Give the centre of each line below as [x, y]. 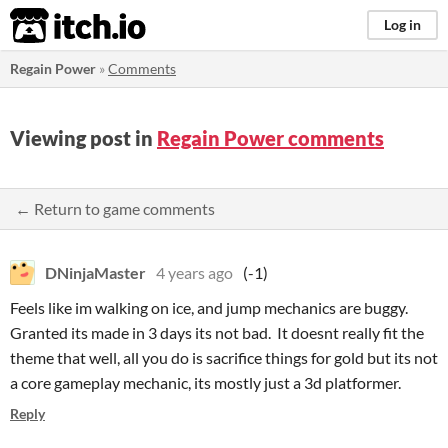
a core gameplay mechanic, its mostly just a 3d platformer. [205, 382]
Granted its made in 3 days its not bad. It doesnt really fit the [217, 332]
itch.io [53, 26]
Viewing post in [83, 138]
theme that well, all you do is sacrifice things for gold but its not [224, 357]
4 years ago [194, 272]
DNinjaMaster [95, 272]
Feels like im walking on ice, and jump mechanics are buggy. [209, 307]
